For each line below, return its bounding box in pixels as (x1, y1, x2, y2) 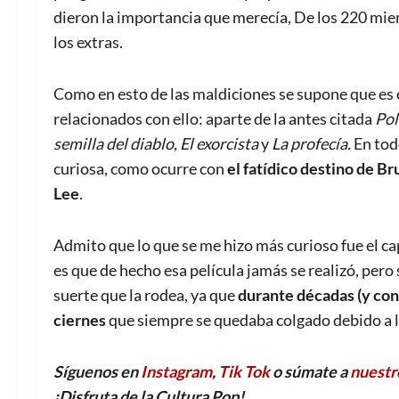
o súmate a (270, 362, 350, 382)
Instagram (141, 362, 212, 382)
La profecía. (272, 134, 354, 154)
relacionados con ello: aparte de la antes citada (53, 109, 375, 129)
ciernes (53, 310, 106, 330)
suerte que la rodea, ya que (53, 285, 238, 305)
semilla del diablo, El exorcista (53, 134, 258, 154)
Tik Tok (218, 362, 270, 382)
